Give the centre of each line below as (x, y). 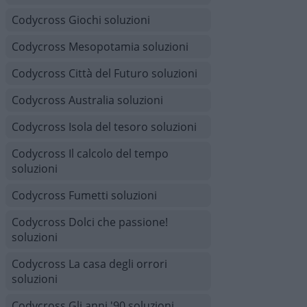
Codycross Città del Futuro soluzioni (105, 73)
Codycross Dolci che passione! (90, 222)
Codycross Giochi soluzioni (81, 20)
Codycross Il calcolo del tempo (90, 153)
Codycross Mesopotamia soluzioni (100, 47)
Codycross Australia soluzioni (87, 100)
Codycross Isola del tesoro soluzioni (104, 127)
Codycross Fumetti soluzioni (84, 195)
